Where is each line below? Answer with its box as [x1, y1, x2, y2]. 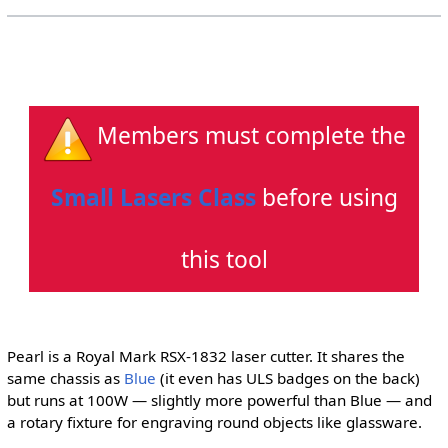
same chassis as [6, 367, 124, 388]
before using [255, 182, 398, 214]
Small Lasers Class [50, 182, 256, 214]
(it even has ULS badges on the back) [155, 367, 420, 388]
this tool [180, 244, 268, 276]
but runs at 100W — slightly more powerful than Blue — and [6, 389, 432, 410]
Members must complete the [96, 120, 406, 152]
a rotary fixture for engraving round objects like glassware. [6, 411, 422, 432]
